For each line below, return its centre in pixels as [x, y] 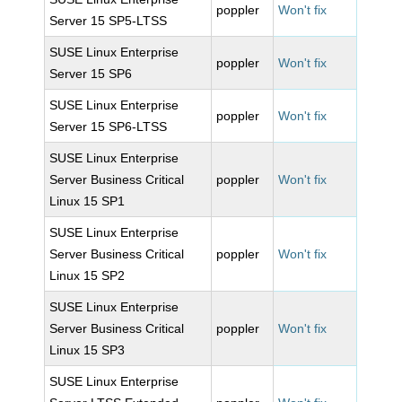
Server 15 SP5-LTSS [109, 21]
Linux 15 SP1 [87, 201]
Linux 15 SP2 [87, 275]
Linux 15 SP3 [87, 350]
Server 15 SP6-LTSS [109, 127]
